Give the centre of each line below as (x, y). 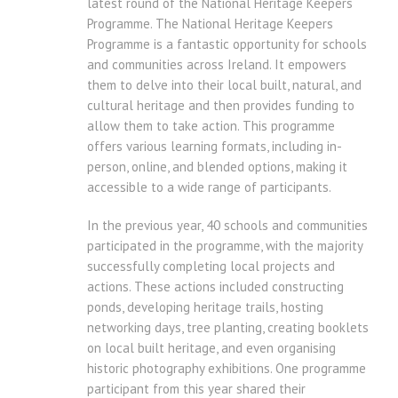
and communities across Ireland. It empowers (217, 65)
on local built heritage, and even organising (211, 348)
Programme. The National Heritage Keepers (210, 24)
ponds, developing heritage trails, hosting (205, 307)
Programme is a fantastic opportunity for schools (227, 44)
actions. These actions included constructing (215, 287)
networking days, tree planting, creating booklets (228, 328)
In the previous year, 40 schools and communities (227, 226)
